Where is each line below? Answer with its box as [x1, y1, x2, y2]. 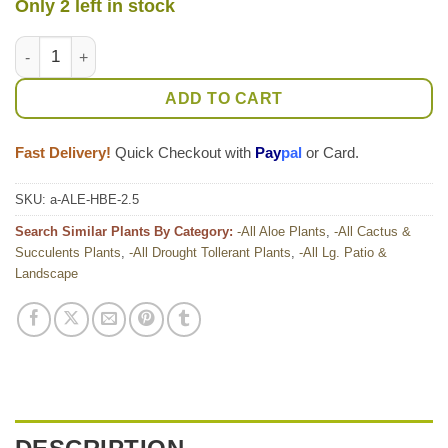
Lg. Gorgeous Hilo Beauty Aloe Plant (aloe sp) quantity [14, 38, 395, 56]
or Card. [302, 143, 359, 161]
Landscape [15, 266, 78, 282]
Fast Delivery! [15, 143, 111, 161]
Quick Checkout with [111, 143, 255, 161]
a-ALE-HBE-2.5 [50, 192, 139, 208]
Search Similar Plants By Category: [15, 224, 233, 240]
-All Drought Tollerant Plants [129, 245, 291, 261]
